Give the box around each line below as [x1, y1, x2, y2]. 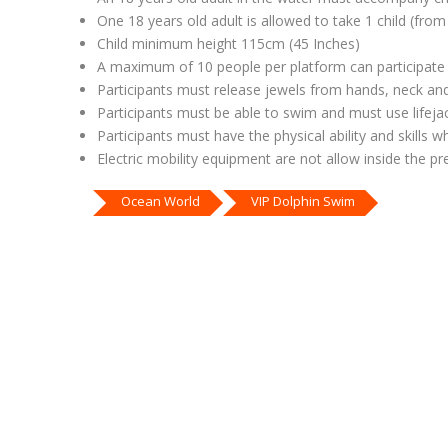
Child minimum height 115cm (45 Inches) [97, 34, 360, 54]
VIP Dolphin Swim [251, 192, 355, 211]
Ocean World [121, 192, 200, 211]
